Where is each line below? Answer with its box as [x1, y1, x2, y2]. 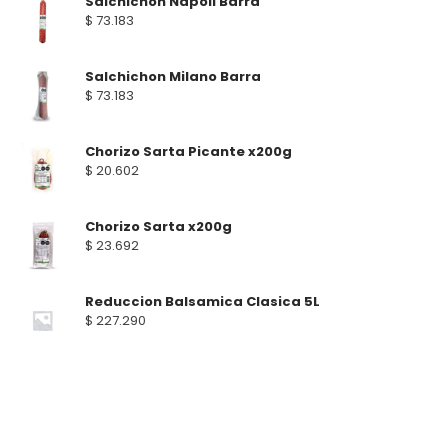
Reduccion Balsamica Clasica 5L [85, 292, 320, 312]
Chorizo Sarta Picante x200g [85, 142, 292, 162]
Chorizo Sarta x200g [85, 217, 232, 237]
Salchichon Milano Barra [85, 67, 261, 87]
